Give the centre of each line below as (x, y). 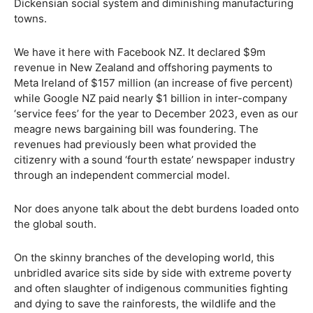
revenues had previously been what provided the (135, 144)
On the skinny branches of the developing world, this (144, 257)
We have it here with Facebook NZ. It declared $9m (140, 52)
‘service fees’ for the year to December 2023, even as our (156, 114)
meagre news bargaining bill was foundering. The (136, 129)
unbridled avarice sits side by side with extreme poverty (153, 273)
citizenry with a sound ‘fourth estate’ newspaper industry (154, 160)
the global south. (55, 224)
